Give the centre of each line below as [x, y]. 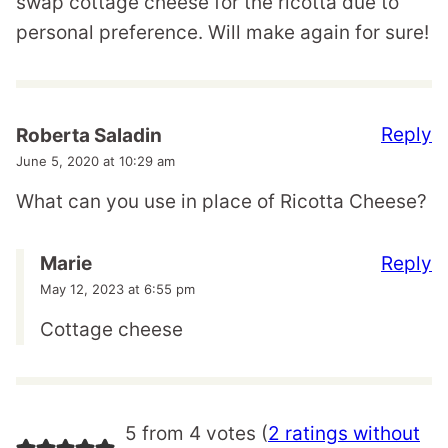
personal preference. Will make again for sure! [222, 32]
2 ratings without [343, 434]
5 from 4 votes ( [196, 434]
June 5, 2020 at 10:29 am [95, 160]
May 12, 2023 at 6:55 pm [117, 289]
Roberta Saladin [89, 135]
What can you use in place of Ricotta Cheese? [221, 201]
